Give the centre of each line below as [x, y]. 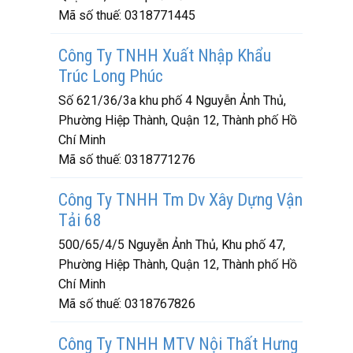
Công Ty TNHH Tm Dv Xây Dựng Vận [180, 200]
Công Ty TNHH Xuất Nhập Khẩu [165, 56]
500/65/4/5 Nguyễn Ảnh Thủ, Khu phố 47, [172, 245]
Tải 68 [80, 220]
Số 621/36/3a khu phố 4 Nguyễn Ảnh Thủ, [172, 100]
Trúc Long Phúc [111, 76]
